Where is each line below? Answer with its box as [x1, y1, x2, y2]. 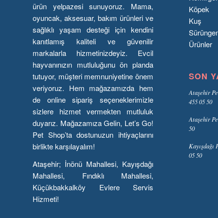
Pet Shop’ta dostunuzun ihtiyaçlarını [33, 129, 154, 140]
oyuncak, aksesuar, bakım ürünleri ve [33, 12, 154, 23]
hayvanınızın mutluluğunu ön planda [33, 59, 154, 70]
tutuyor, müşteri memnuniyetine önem [33, 71, 154, 81]
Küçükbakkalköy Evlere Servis [33, 182, 154, 193]
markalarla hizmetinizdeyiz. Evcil [33, 47, 154, 58]
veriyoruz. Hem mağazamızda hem [33, 82, 154, 93]
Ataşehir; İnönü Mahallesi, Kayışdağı [33, 159, 154, 169]
